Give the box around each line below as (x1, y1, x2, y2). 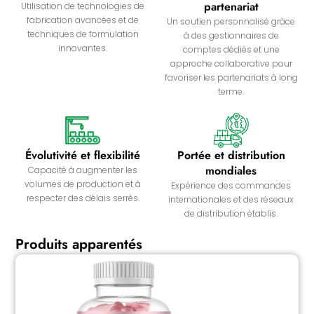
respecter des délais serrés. (26, 192, 139, 205)
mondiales (205, 163, 257, 179)
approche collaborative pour (170, 57, 292, 70)
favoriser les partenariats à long (164, 71, 298, 84)
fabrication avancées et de (27, 14, 139, 27)
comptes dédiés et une (182, 43, 280, 56)
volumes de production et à (25, 178, 142, 191)
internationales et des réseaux (168, 193, 294, 206)
